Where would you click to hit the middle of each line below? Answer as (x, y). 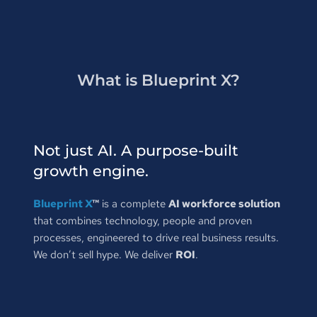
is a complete (133, 203)
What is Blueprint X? (158, 80)
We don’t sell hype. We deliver (104, 254)
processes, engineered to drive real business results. (156, 237)
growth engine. (91, 171)
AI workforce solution (224, 203)
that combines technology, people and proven (142, 220)
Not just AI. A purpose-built (136, 150)
